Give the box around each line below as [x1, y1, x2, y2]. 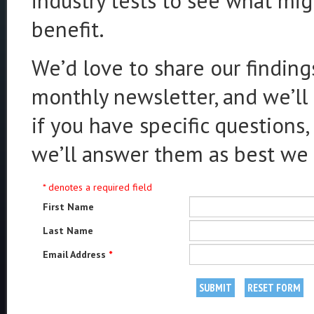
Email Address [43, 248, 109, 261]
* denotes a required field [43, 181, 152, 193]
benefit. [32, 15, 104, 43]
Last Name [43, 224, 93, 237]
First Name [43, 200, 94, 213]
